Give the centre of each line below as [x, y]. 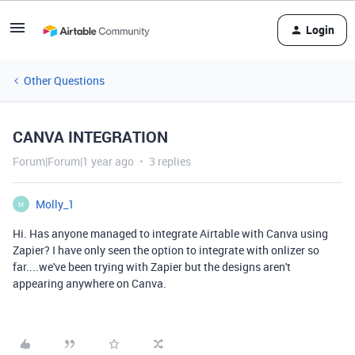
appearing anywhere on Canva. [91, 283]
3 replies [170, 161]
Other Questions [64, 80]
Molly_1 [55, 204]
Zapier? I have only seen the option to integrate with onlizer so [166, 250]
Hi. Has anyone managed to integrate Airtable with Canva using [170, 233]
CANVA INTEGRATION [90, 137]
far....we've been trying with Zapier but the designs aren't [152, 267]
